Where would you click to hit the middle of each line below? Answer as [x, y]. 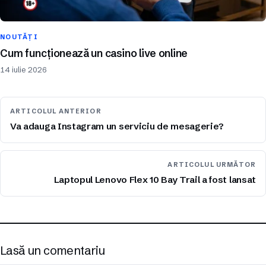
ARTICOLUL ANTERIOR [56, 111]
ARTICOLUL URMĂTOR [212, 164]
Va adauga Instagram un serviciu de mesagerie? [117, 126]
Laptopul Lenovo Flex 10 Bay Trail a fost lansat [155, 179]
